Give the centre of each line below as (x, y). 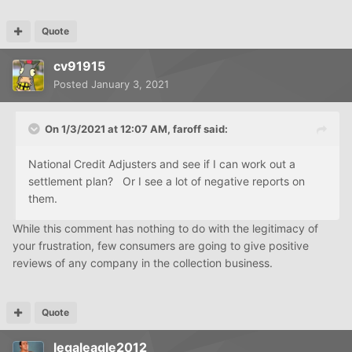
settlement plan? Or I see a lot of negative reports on (167, 181)
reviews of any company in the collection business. (143, 262)
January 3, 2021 (130, 84)
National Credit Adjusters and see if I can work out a (162, 163)
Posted (72, 84)
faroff (187, 128)
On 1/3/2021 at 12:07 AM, (109, 128)
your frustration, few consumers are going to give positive (161, 245)
